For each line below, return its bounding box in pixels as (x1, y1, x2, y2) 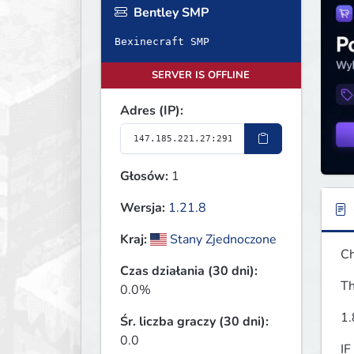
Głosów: (120, 168, 168, 186)
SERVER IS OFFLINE (152, 68, 250, 83)
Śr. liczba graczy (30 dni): (120, 313, 269, 331)
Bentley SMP (130, 4, 209, 22)
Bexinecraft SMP (115, 36, 209, 48)
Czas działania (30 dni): (120, 262, 258, 281)
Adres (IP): (120, 102, 183, 120)
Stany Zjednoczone (167, 231, 277, 249)
